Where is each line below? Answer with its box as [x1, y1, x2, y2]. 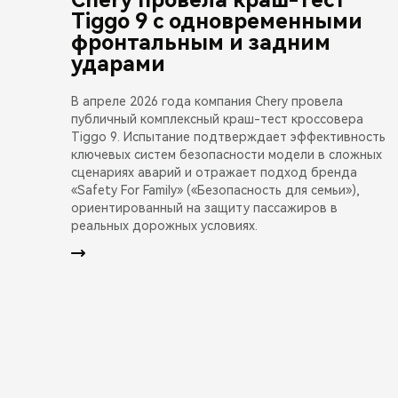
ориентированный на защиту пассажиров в [71, 200, 338, 215]
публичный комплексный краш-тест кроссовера [71, 111, 363, 126]
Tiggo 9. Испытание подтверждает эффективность [71, 129, 386, 144]
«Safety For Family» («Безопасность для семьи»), [71, 182, 360, 197]
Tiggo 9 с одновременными [71, 8, 362, 34]
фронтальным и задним [71, 29, 330, 55]
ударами [71, 51, 165, 76]
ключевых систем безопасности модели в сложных [71, 147, 382, 162]
